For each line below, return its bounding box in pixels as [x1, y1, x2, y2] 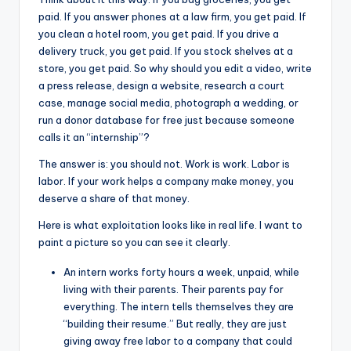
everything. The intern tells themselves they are [63, 299, 294, 313]
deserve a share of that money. [38, 191, 190, 204]
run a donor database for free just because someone [38, 113, 295, 126]
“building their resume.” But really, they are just [63, 317, 287, 330]
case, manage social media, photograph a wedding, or [38, 96, 299, 109]
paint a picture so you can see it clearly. [38, 235, 230, 248]
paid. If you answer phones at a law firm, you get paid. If [38, 9, 306, 23]
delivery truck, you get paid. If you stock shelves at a [38, 44, 293, 57]
